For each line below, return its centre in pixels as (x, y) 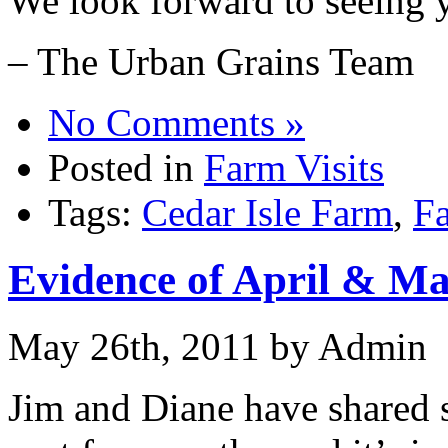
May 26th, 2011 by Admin (217, 346)
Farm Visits (294, 167)
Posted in (126, 167)
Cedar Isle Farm (267, 212)
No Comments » (176, 122)
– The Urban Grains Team (211, 61)
